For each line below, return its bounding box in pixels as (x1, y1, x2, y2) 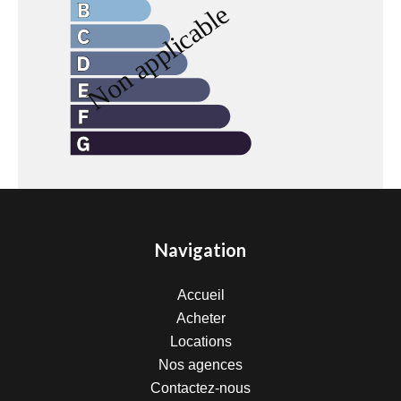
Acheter (175, 311, 226, 326)
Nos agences (158, 357, 243, 372)
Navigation (155, 239, 246, 260)
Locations (169, 334, 232, 349)
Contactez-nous (150, 380, 251, 396)
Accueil (176, 287, 225, 303)
